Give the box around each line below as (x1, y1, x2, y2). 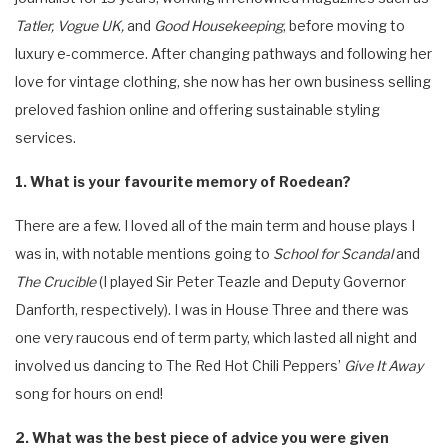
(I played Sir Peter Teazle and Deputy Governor (96, 272, 406, 290)
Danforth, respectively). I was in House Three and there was (15, 300, 409, 318)
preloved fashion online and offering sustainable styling (15, 100, 380, 118)
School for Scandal (273, 244, 396, 262)
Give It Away (344, 356, 423, 374)
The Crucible (15, 272, 96, 290)
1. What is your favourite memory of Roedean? (15, 172, 351, 190)
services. (15, 128, 76, 146)
